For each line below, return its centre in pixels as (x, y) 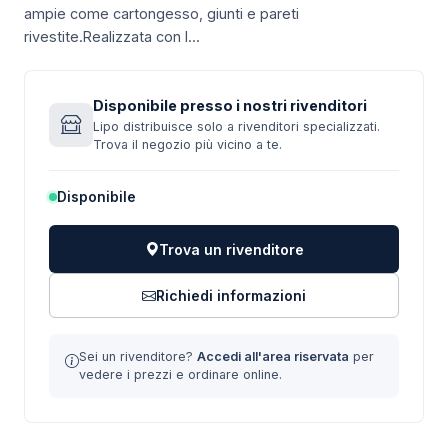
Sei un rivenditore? (138, 356)
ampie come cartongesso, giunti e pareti (161, 13)
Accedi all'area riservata (273, 356)
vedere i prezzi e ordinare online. (180, 374)
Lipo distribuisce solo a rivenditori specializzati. (236, 126)
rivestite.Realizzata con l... (112, 36)
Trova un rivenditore (231, 249)
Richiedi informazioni (231, 295)
